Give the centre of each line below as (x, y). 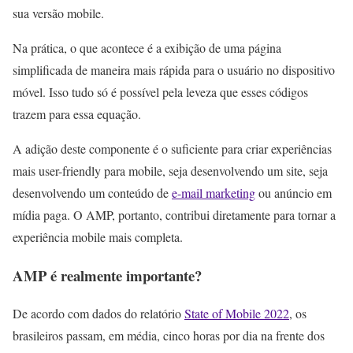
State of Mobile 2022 (237, 314)
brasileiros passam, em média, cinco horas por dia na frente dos (169, 336)
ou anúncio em (294, 193)
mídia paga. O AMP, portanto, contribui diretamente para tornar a (174, 215)
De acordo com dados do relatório (98, 314)
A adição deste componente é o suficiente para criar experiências (172, 149)
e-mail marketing (214, 193)
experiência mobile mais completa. (98, 237)
